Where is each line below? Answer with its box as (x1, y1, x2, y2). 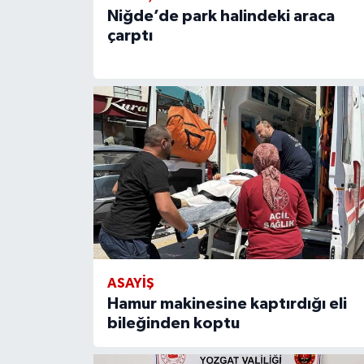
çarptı (106, 28, 153, 45)
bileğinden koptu (106, 315, 240, 332)
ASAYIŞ (106, 276, 154, 291)
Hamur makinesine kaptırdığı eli (106, 296, 347, 313)
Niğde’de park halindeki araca (106, 8, 335, 25)
